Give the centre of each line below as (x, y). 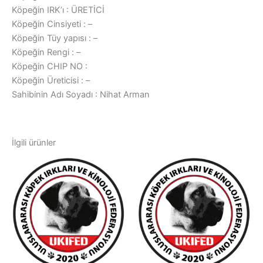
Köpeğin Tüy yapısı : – (55, 38)
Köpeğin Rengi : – (46, 53)
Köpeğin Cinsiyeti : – (52, 24)
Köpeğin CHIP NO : (50, 67)
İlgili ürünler (34, 143)
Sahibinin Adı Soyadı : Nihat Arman (81, 95)
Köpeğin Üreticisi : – (51, 81)
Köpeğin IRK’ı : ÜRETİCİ (58, 10)
